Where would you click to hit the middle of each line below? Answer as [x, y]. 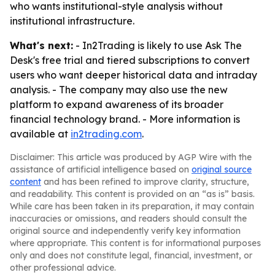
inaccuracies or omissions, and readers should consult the [128, 219]
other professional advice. [63, 268]
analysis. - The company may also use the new [119, 90]
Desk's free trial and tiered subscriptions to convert [130, 60]
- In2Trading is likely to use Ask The [157, 45]
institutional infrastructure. [72, 21]
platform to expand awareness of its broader [117, 104]
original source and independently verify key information [125, 231]
